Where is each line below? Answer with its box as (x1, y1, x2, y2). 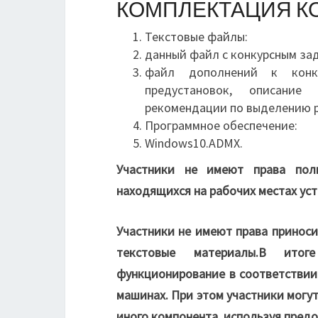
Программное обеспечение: (145, 117, 297, 133)
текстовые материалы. (116, 244, 258, 261)
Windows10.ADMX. (145, 135, 243, 151)
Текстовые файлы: (145, 28, 248, 45)
